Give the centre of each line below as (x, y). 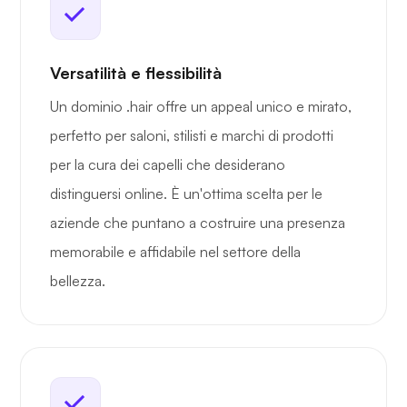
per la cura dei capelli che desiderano (168, 165)
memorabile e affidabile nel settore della (175, 252)
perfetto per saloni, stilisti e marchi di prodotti (192, 136)
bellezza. (78, 281)
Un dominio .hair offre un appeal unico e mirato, (201, 107)
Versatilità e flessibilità (136, 73)
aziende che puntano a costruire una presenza (198, 223)
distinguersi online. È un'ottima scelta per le (186, 194)
